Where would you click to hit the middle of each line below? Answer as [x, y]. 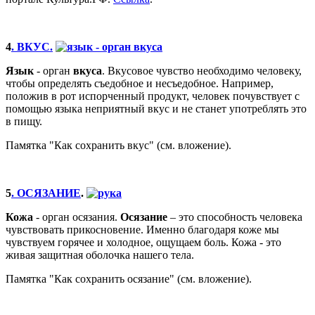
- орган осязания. [77, 217]
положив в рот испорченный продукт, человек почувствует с [153, 96]
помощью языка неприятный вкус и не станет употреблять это [156, 108]
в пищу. [24, 121]
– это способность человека [235, 217]
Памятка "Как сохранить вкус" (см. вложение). [118, 145]
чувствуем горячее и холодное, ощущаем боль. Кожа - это [143, 242]
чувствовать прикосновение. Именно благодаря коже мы [142, 229]
